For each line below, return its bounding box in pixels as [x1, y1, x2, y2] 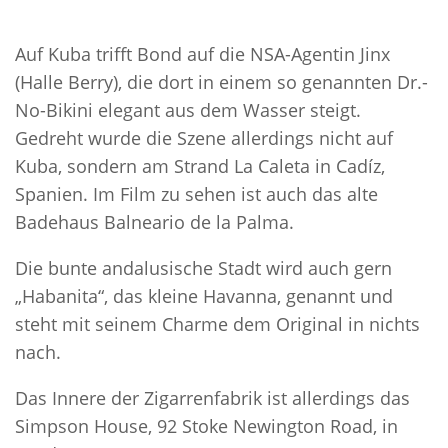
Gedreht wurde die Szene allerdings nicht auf [15, 125, 393, 150]
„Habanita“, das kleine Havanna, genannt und [15, 283, 393, 308]
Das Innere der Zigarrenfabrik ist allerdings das [15, 385, 410, 410]
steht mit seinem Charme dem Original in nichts [15, 311, 420, 336]
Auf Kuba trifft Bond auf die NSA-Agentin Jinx [15, 41, 390, 66]
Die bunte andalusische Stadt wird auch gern [15, 255, 392, 280]
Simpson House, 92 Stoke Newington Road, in [15, 413, 398, 438]
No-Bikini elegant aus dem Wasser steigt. [15, 97, 361, 122]
